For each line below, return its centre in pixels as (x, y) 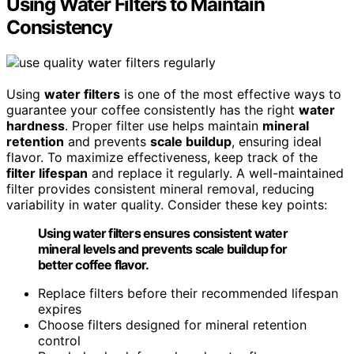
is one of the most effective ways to (231, 94)
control (59, 341)
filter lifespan (47, 173)
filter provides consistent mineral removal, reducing (160, 189)
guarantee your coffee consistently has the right (153, 110)
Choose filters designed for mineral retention (172, 325)
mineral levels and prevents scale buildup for (163, 249)
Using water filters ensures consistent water (163, 233)
